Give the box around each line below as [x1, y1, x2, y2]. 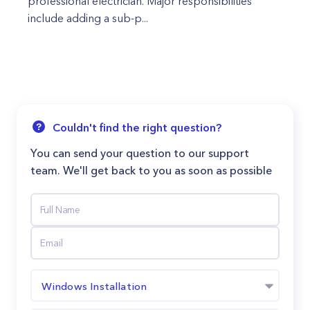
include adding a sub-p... [28, 11, 148, 25]
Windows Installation [41, 279, 147, 293]
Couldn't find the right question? [53, 120, 221, 134]
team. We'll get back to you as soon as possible [30, 163, 272, 177]
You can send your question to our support [30, 146, 249, 160]
